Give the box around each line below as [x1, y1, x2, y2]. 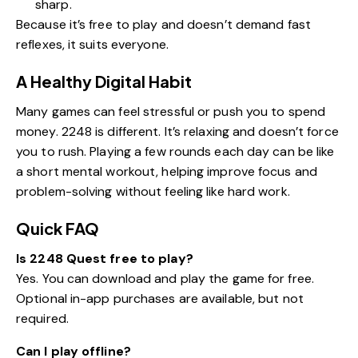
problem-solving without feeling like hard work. [16, 182, 290, 200]
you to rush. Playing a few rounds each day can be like [16, 142, 335, 160]
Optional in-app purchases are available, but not [16, 289, 304, 307]
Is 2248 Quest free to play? [16, 249, 193, 267]
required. [16, 309, 69, 327]
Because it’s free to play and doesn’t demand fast [16, 15, 311, 33]
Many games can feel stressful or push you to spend [16, 102, 326, 120]
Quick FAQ [16, 217, 99, 238]
